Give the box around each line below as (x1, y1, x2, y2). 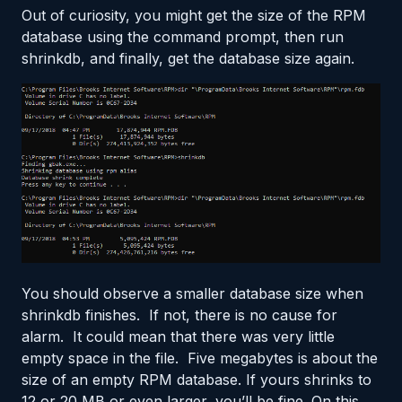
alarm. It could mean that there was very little (22, 327, 335, 345)
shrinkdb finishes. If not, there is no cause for (22, 305, 337, 324)
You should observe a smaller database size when (22, 284, 363, 302)
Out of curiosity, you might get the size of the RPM (22, 5, 366, 24)
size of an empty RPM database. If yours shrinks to (22, 370, 371, 389)
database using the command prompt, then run (22, 27, 344, 46)
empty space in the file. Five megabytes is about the (22, 348, 378, 367)
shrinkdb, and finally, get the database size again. (22, 48, 354, 67)
